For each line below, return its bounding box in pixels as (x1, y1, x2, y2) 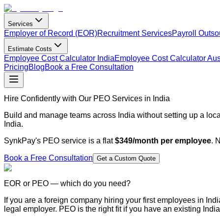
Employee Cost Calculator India (4, 54, 114, 62)
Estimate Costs (8, 45, 52, 53)
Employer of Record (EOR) (4, 29, 97, 37)
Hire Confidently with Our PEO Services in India (4, 94, 170, 103)
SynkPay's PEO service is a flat (4, 137, 113, 145)
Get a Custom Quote (97, 155, 156, 163)
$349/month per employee (115, 137, 211, 145)
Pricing (4, 63, 28, 71)
